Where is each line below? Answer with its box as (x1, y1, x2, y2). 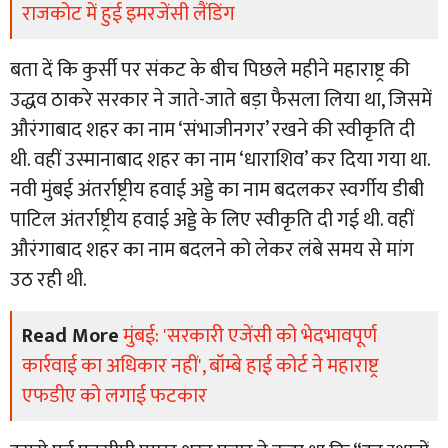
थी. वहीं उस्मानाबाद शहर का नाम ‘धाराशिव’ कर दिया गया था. (10, 142, 430, 177)
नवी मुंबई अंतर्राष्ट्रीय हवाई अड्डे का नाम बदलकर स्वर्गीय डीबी (10, 172, 424, 207)
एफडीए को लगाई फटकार (22, 378, 207, 413)
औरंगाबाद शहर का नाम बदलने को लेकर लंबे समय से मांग (10, 232, 414, 267)
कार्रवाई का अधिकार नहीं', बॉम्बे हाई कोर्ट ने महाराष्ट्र (22, 348, 379, 383)
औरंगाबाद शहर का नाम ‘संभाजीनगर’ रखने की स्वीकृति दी (10, 112, 415, 147)
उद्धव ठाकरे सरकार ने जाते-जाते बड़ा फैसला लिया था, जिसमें (10, 82, 432, 117)
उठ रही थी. (10, 262, 87, 297)
